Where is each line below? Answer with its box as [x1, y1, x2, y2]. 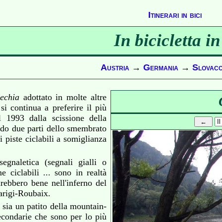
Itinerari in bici [148, 10, 202, 20]
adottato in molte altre [19, 92, 107, 102]
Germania [143, 62, 178, 72]
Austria [101, 62, 129, 72]
